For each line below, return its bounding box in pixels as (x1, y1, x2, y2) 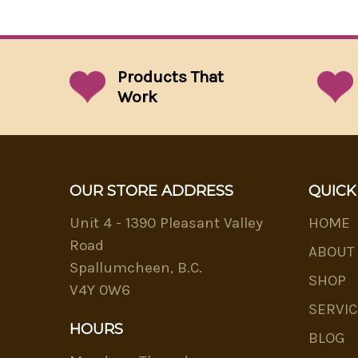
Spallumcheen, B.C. (70, 259, 202, 277)
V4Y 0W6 (70, 281, 130, 300)
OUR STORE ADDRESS (70, 182, 233, 201)
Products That (117, 67, 224, 87)
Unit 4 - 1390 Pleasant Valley (70, 214, 263, 233)
